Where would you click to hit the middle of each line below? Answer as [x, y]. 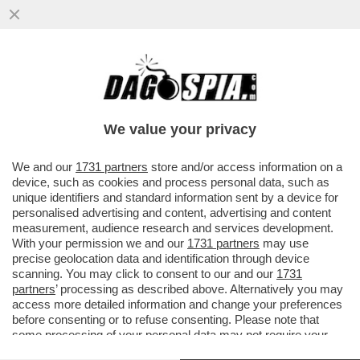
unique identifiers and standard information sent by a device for [175, 197]
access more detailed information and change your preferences [177, 304]
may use [284, 243]
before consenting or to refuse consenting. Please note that [166, 319]
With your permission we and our [100, 243]
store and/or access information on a [245, 167]
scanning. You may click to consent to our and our [144, 274]
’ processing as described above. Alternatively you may [199, 289]
